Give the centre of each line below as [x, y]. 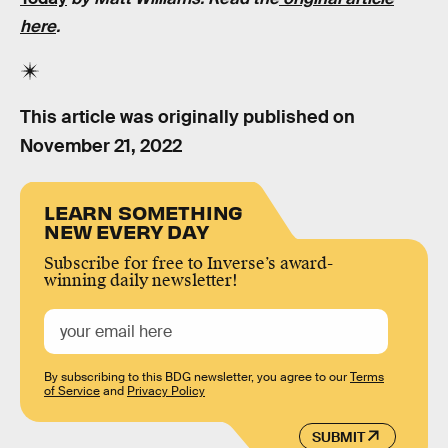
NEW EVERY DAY [126, 231]
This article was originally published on [187, 116]
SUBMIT [338, 436]
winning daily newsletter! [141, 281]
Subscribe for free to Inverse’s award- [188, 264]
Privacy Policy [166, 391]
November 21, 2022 [101, 145]
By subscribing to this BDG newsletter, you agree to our [197, 377]
